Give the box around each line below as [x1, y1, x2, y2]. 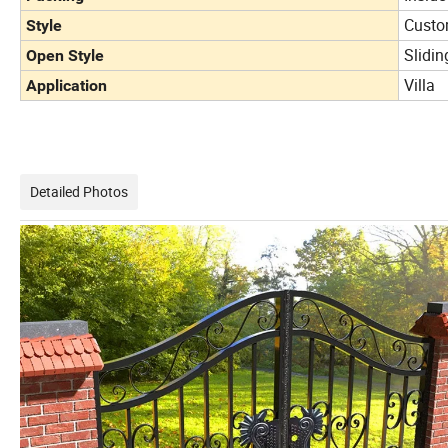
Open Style [26, 46, 104, 66]
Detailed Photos [30, 182, 128, 202]
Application [26, 76, 107, 96]
